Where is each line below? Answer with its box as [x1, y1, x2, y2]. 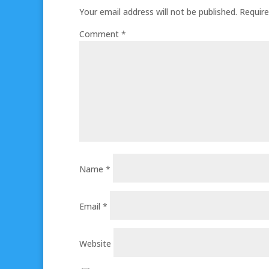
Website [79, 237, 111, 249]
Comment [79, 28, 121, 40]
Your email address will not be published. [79, 5, 237, 17]
